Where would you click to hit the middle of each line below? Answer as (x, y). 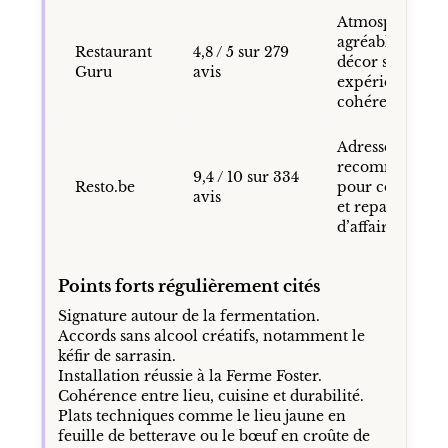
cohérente (373, 101)
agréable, (369, 41)
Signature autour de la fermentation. (188, 315)
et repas (364, 206)
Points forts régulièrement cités (188, 285)
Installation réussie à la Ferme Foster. (189, 375)
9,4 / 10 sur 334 (245, 176)
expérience (377, 81)
